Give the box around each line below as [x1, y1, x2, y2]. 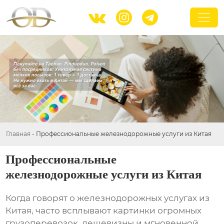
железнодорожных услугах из [77, 193, 210, 203]
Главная [6, 130, 30, 137]
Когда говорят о [5, 193, 77, 203]
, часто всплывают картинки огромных [31, 205, 202, 216]
